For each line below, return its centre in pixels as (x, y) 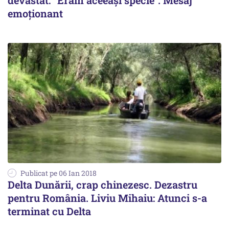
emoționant (35, 13)
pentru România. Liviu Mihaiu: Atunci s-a (107, 198)
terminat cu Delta (49, 211)
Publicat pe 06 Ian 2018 (59, 173)
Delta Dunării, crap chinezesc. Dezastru (102, 185)
